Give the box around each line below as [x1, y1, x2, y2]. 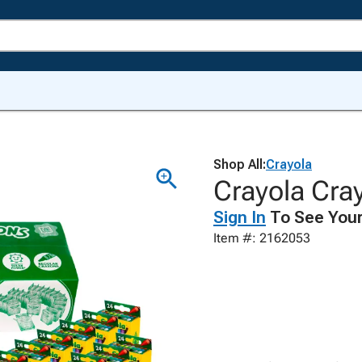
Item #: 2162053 [213, 230, 310, 246]
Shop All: [213, 157, 266, 172]
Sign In [213, 208, 266, 227]
